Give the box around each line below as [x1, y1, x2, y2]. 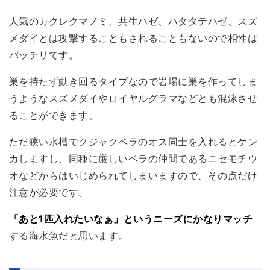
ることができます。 [9, 108, 99, 121]
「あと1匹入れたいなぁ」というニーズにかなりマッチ [9, 212, 253, 225]
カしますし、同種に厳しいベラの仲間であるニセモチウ [9, 152, 257, 165]
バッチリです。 [9, 48, 79, 61]
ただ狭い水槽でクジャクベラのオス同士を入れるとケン [9, 135, 257, 148]
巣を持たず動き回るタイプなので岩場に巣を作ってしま [9, 75, 257, 87]
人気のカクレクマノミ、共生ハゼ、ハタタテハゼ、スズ [9, 14, 257, 27]
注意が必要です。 [9, 186, 89, 198]
